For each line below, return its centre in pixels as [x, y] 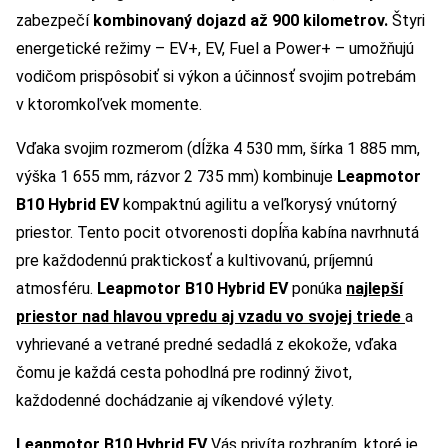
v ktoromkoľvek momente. [109, 105]
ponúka [319, 289]
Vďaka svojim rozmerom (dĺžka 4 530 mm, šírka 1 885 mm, [218, 149]
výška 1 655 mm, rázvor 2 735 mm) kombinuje [176, 177]
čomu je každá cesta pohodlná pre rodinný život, [184, 373]
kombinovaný [144, 21]
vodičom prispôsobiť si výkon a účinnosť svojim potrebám [216, 77]
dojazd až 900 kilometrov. [294, 21]
